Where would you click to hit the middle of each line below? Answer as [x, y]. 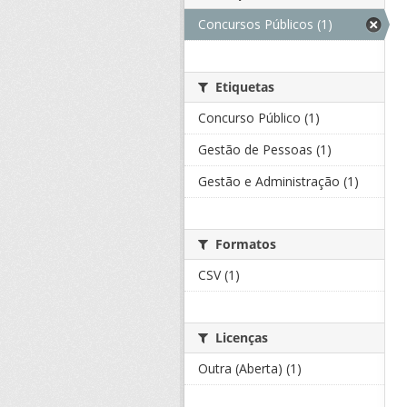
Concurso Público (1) [259, 118]
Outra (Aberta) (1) [250, 368]
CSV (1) [219, 275]
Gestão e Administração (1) [278, 181]
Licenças [240, 338]
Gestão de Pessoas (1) [265, 149]
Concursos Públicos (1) [265, 24]
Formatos [244, 244]
